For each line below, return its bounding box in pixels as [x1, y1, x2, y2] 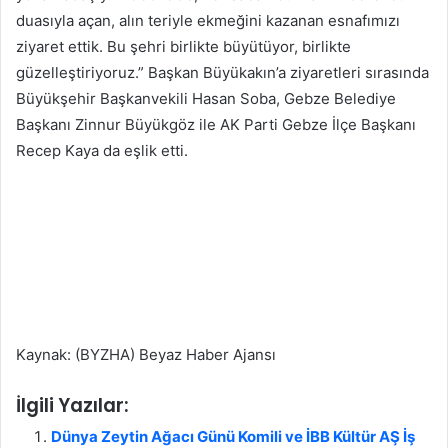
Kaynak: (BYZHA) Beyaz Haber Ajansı [16, 344, 276, 364]
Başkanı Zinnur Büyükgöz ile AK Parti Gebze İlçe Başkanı [16, 114, 416, 134]
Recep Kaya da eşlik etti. [16, 140, 188, 160]
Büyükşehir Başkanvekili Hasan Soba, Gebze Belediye [16, 88, 396, 108]
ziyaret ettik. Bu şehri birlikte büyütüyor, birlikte [16, 36, 351, 56]
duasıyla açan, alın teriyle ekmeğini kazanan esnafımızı [16, 10, 400, 30]
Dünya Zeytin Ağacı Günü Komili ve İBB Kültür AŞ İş [51, 426, 415, 446]
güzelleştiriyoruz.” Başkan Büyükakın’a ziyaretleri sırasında [16, 62, 429, 82]
